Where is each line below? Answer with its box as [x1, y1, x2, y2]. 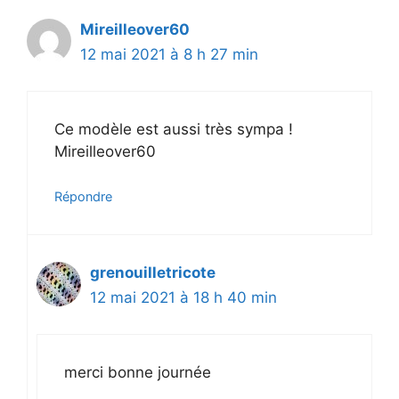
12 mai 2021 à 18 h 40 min [90, 289, 277, 307]
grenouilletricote [90, 264, 216, 282]
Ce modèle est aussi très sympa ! [54, 119, 293, 138]
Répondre [54, 189, 112, 205]
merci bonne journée [64, 362, 211, 381]
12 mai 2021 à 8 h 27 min [80, 45, 258, 64]
